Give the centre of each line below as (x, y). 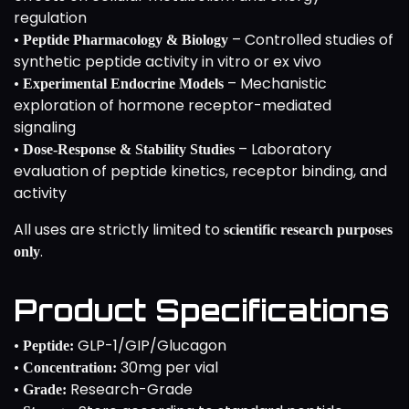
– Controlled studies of (311, 39)
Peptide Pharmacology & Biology (126, 39)
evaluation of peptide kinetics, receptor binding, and (200, 171)
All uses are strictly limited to (119, 229)
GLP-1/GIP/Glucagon (150, 345)
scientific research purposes (308, 229)
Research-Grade (130, 389)
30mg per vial (168, 367)
